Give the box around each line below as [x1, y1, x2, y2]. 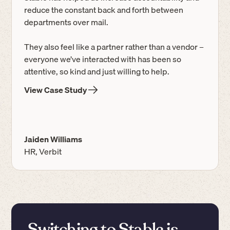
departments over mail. [24, 15, 109, 29]
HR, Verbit [24, 145, 62, 158]
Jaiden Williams [24, 132, 83, 146]
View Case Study [24, 83, 87, 97]
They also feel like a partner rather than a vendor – [24, 40, 204, 53]
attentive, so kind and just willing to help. [24, 65, 170, 78]
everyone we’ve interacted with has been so [24, 52, 182, 66]
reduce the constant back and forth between [24, 3, 184, 16]
